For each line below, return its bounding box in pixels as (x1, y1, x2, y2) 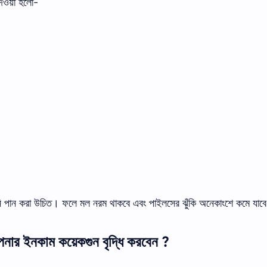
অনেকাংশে (199, 197, 233, 210)
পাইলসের (149, 197, 179, 210)
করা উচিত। (19, 197, 59, 210)
